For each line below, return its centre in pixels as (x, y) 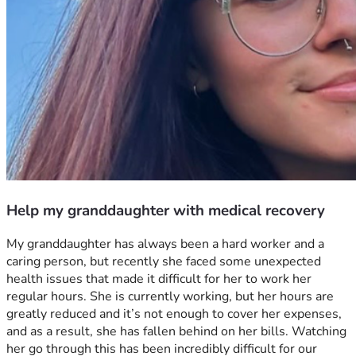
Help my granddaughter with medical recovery (166, 210)
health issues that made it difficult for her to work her (159, 279)
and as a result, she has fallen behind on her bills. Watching (176, 332)
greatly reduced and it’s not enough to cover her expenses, (174, 314)
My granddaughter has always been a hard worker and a (165, 244)
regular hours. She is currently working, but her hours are (170, 297)
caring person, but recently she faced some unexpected (164, 262)
